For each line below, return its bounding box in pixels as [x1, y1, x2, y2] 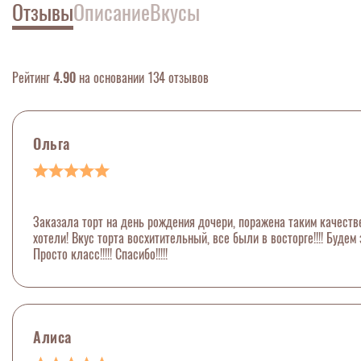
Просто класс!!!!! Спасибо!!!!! [33, 246, 168, 263]
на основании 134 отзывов [76, 69, 209, 86]
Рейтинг [12, 69, 53, 86]
